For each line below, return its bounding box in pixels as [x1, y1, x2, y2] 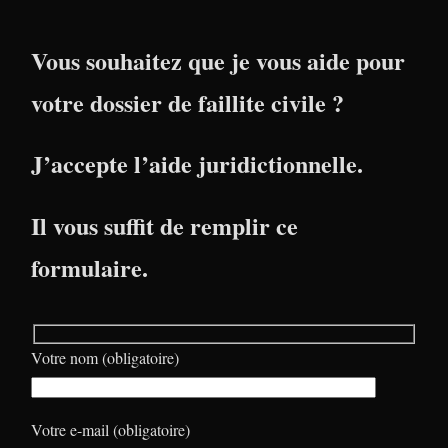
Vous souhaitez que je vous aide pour [31, 42, 405, 78]
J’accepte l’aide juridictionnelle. [31, 146, 363, 182]
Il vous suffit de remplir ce [31, 208, 298, 244]
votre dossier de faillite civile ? [31, 84, 344, 120]
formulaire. [31, 250, 148, 286]
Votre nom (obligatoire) [31, 346, 179, 368]
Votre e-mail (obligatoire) [31, 418, 190, 440]
